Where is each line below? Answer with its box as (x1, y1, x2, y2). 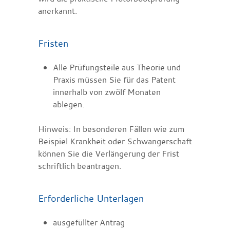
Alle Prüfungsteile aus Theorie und (52, 61, 181, 73)
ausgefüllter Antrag (52, 216, 125, 228)
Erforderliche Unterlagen (38, 191, 144, 204)
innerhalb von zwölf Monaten (52, 86, 161, 98)
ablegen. (52, 98, 84, 110)
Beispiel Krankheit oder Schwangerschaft (38, 135, 192, 147)
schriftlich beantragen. (38, 160, 121, 171)
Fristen (38, 36, 68, 49)
